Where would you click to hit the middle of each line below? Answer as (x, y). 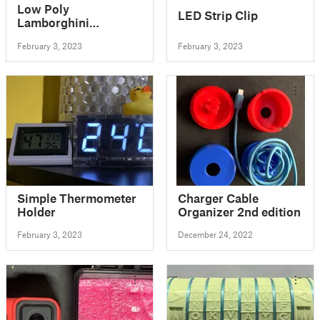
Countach (44, 35)
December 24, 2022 (216, 235)
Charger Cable (219, 197)
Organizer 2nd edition (240, 211)
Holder (36, 211)
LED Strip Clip (218, 15)
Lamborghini (53, 22)
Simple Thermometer (77, 197)
